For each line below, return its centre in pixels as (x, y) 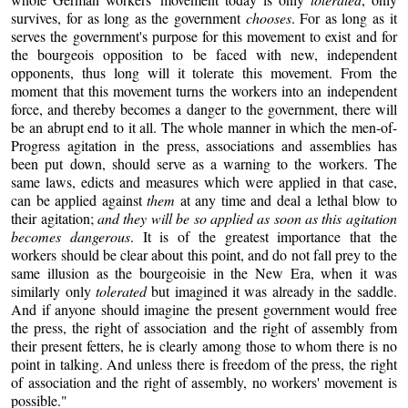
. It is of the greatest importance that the (264, 237)
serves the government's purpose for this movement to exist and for (204, 36)
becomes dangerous (71, 237)
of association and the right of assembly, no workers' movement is (204, 382)
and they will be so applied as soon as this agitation (247, 219)
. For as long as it (344, 18)
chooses (268, 18)
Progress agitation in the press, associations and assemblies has (204, 146)
